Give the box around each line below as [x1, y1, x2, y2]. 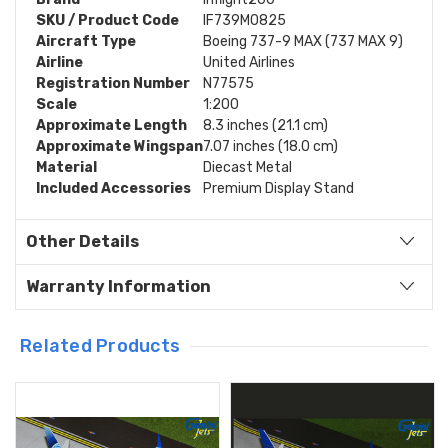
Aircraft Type [36, 32, 136, 50]
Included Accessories [36, 179, 191, 197]
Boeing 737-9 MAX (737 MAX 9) [203, 32, 403, 50]
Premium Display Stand [203, 179, 354, 197]
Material [36, 158, 97, 176]
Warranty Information [26, 276, 211, 296]
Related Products [20, 334, 181, 357]
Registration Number [36, 74, 190, 92]
